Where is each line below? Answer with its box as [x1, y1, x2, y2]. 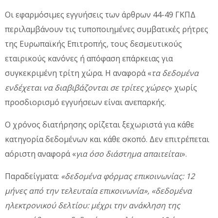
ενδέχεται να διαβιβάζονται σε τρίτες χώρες [5, 82, 168, 93]
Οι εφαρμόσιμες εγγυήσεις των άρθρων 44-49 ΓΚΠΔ [5, 9, 196, 20]
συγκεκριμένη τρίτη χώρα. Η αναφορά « [5, 67, 151, 78]
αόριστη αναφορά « [5, 148, 76, 159]
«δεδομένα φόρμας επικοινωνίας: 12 [61, 170, 195, 182]
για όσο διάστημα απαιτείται [76, 148, 182, 159]
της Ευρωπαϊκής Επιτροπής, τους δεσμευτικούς [5, 38, 182, 49]
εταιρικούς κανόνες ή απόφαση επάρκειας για [5, 53, 173, 64]
